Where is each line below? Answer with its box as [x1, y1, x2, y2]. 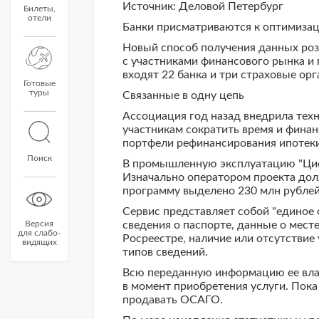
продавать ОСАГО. [122, 294, 223, 305]
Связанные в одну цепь [122, 90, 244, 101]
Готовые [23, 79, 56, 88]
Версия [25, 219, 53, 228]
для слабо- [18, 229, 61, 237]
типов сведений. [122, 246, 208, 258]
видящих [21, 238, 57, 246]
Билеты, [23, 4, 56, 13]
